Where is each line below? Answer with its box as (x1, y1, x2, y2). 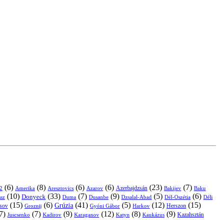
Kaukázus (142, 211, 165, 218)
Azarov (86, 185, 103, 191)
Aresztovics (48, 185, 74, 191)
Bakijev (164, 185, 181, 191)
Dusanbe (89, 193, 109, 200)
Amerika (15, 185, 35, 191)
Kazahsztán (177, 211, 204, 218)
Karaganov (74, 211, 99, 218)
